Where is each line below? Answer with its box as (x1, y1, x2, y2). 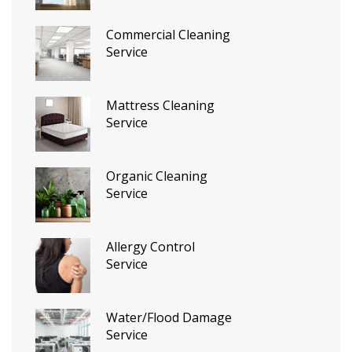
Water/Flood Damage (106, 308, 232, 326)
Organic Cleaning (106, 167, 207, 185)
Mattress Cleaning (106, 96, 214, 114)
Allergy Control (106, 237, 195, 255)
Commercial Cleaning (106, 25, 230, 43)
